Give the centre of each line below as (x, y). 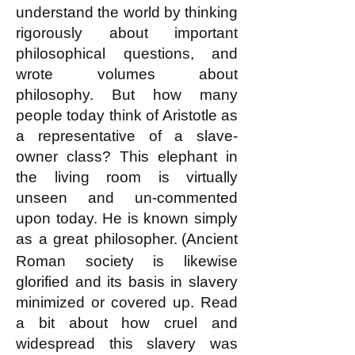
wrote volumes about (127, 74)
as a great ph (64, 239)
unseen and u (80, 198)
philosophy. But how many (127, 95)
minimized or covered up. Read (127, 302)
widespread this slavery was (127, 344)
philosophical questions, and (127, 53)
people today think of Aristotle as (127, 115)
